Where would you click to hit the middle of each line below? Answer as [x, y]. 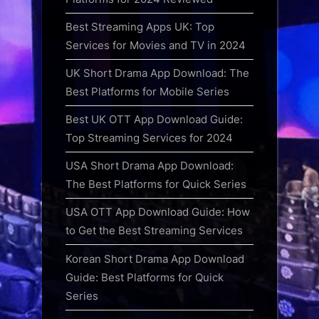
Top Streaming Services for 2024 [149, 138]
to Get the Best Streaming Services [154, 231]
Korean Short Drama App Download [155, 258]
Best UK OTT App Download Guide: [154, 120]
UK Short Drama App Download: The [157, 73]
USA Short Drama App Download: [150, 166]
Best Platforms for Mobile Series [147, 91]
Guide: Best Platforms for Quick [145, 277]
